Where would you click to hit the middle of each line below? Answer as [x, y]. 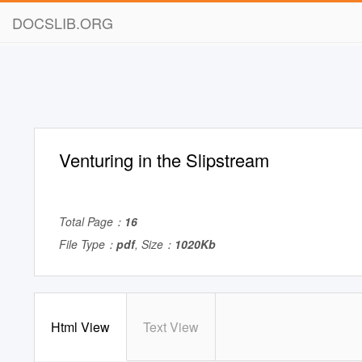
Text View [171, 327]
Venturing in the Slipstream [164, 160]
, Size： [155, 244]
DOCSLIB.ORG [63, 23]
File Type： [88, 244]
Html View [80, 327]
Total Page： [92, 221]
